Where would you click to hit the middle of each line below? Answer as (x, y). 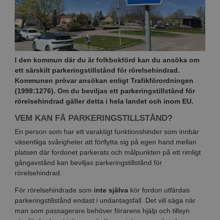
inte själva (111, 190)
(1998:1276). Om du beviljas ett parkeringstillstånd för (105, 91)
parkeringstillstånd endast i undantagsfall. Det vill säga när (105, 200)
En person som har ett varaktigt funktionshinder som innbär (107, 131)
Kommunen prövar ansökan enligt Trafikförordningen (104, 80)
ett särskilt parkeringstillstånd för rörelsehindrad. (97, 70)
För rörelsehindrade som (54, 190)
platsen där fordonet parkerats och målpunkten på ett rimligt (108, 152)
